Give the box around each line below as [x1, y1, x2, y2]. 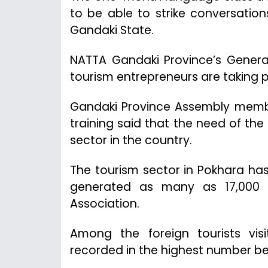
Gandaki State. [70, 22, 154, 38]
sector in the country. [70, 132, 192, 148]
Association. [70, 195, 139, 212]
